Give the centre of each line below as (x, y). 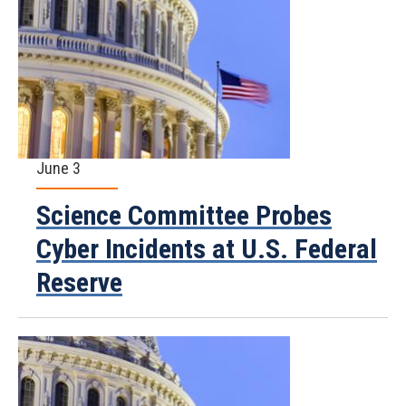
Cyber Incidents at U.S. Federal (207, 249)
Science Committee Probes (184, 215)
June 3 (58, 168)
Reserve (79, 282)
